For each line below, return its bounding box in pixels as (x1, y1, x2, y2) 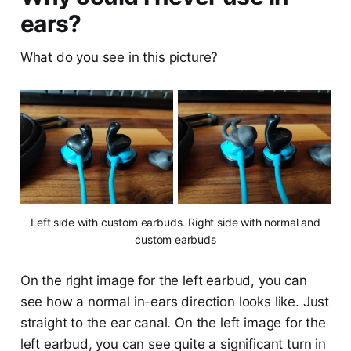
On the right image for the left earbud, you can (20, 273, 307, 289)
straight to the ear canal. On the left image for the (20, 315, 326, 331)
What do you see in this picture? (20, 49, 219, 65)
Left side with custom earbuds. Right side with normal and (31, 215, 320, 230)
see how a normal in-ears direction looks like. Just (20, 294, 330, 310)
